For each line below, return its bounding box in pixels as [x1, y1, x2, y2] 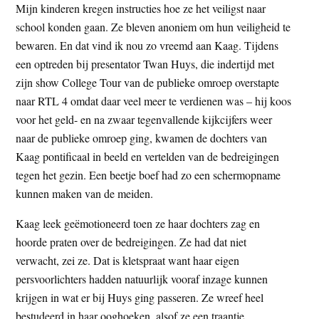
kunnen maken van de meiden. [16, 185, 154, 201]
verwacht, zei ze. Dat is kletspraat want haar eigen [16, 252, 240, 268]
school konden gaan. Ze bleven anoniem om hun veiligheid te [16, 19, 291, 34]
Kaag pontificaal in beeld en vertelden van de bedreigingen [16, 148, 280, 164]
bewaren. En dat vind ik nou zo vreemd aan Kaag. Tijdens [16, 37, 279, 53]
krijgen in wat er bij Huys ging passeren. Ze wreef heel [16, 289, 264, 305]
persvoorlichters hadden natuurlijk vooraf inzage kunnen [16, 271, 268, 286]
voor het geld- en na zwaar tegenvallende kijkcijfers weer [16, 111, 273, 127]
